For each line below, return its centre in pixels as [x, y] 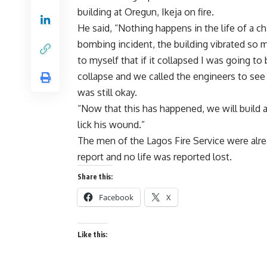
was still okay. [107, 92]
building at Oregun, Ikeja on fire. [146, 12]
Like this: [92, 235]
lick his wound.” [111, 125]
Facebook [116, 197]
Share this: [95, 177]
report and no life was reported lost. [155, 157]
